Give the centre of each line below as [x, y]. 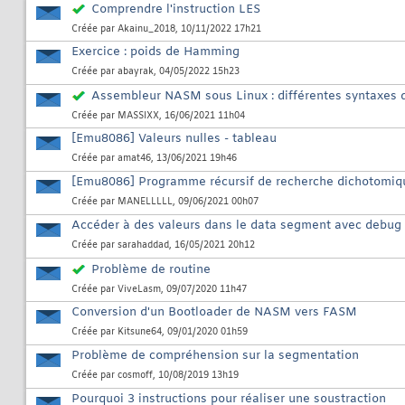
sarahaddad [143, 246]
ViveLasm [139, 290]
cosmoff [135, 376]
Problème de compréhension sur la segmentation [215, 356]
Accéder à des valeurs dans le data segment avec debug [236, 226]
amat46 [134, 159]
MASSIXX [138, 117]
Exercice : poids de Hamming [155, 52]
